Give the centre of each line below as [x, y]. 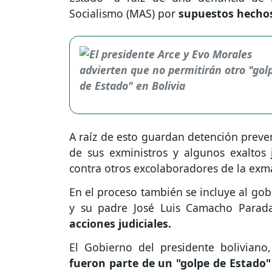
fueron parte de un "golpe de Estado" [170, 263]
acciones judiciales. [122, 224]
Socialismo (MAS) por [122, 14]
